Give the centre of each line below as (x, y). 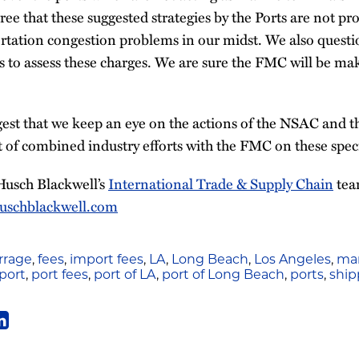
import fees (107, 260)
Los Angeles (292, 260)
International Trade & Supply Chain (221, 183)
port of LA (125, 275)
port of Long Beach (223, 275)
